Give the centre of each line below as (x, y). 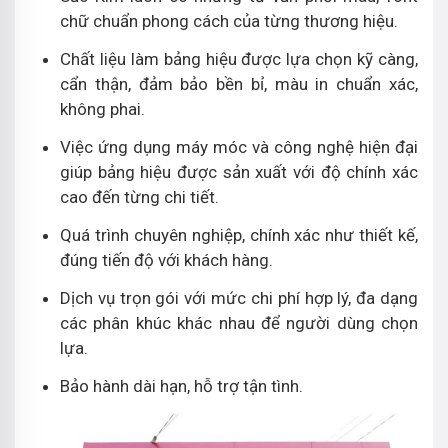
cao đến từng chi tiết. (139, 196)
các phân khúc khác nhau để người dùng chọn (239, 322)
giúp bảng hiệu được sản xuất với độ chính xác (239, 171)
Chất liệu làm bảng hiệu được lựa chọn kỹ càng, (239, 58)
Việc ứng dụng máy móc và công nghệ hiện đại (239, 146)
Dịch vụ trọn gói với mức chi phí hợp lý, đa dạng (239, 297)
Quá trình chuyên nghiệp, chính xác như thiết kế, (239, 234)
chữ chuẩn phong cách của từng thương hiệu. (229, 20)
